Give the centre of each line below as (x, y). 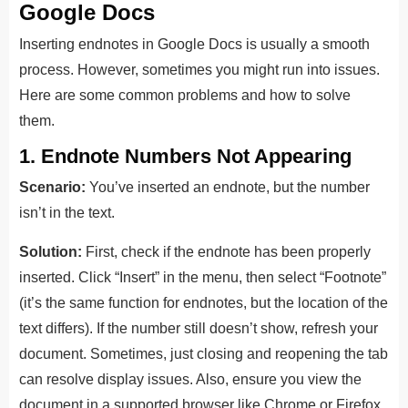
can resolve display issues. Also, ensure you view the (190, 379)
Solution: (51, 251)
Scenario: (52, 187)
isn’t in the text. (67, 212)
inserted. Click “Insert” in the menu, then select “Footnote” (203, 277)
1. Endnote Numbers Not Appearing (185, 156)
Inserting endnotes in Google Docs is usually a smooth (194, 44)
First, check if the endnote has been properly (226, 251)
